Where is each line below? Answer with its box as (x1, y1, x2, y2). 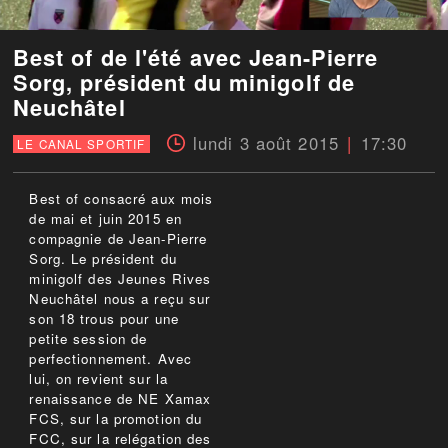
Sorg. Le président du (29, 249, 177, 269)
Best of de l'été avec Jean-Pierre (12, 41, 379, 74)
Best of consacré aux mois (29, 189, 214, 209)
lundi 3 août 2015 (192, 131, 339, 156)
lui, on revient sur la (29, 369, 169, 389)
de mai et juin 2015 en (29, 209, 183, 229)
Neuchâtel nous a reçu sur (29, 289, 211, 309)
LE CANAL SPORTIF (17, 136, 146, 153)
